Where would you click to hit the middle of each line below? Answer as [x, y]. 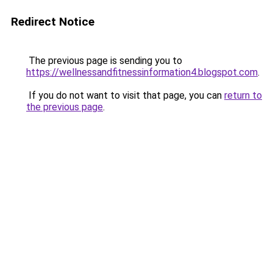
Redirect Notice [53, 22]
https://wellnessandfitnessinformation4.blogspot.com [142, 72]
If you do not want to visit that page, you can [125, 95]
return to [243, 95]
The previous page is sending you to [104, 61]
